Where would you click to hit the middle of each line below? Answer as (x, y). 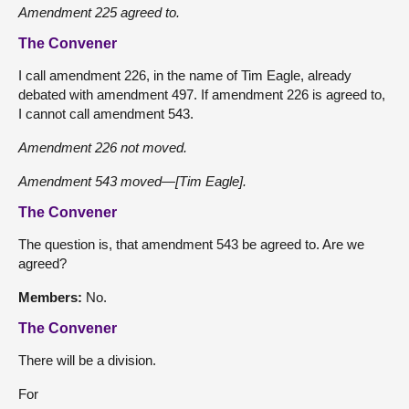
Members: (52, 297)
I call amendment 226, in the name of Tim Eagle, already (185, 75)
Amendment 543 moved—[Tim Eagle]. (132, 181)
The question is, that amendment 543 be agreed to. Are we (191, 244)
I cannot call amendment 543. (106, 113)
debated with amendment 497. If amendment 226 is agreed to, (202, 94)
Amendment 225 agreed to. (99, 12)
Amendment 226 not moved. (103, 147)
